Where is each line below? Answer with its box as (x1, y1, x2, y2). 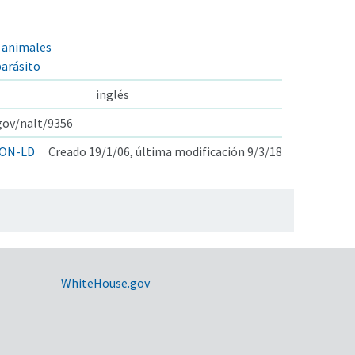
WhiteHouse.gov (60, 274, 150, 291)
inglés (96, 86, 129, 102)
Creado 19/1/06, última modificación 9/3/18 (48, 143, 282, 159)
